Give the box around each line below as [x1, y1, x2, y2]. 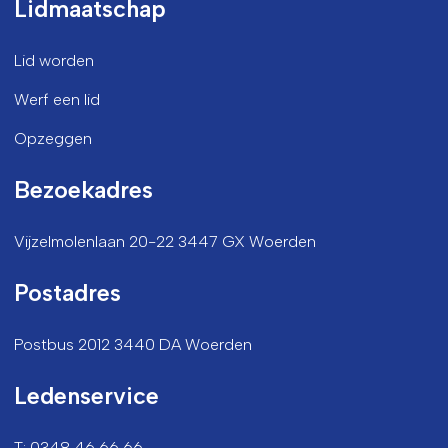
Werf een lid [13, 90, 100, 109]
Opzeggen [13, 129, 92, 148]
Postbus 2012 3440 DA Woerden [13, 335, 252, 354]
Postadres [13, 279, 121, 307]
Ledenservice [13, 382, 159, 410]
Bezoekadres [13, 176, 153, 204]
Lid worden [13, 51, 94, 70]
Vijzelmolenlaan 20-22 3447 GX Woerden [13, 232, 316, 251]
